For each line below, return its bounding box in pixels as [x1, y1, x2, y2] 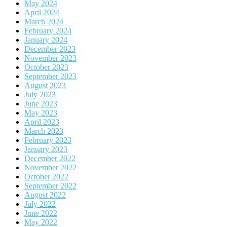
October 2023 [24, 63, 68, 72]
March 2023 [24, 127, 63, 136]
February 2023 [24, 136, 71, 145]
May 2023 [24, 108, 57, 118]
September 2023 [24, 72, 77, 81]
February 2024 [24, 26, 71, 35]
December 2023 [24, 45, 75, 54]
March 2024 [24, 17, 63, 26]
